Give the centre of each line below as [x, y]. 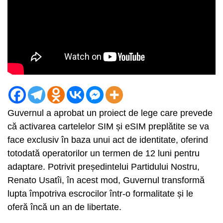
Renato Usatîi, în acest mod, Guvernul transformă [106, 180]
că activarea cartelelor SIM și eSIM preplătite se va [108, 126]
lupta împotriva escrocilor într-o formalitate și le [100, 194]
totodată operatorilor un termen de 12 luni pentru [104, 153]
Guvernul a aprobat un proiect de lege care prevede [110, 113]
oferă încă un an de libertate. [64, 207]
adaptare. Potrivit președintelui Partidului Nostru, [104, 167]
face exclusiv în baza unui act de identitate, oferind [108, 140]
